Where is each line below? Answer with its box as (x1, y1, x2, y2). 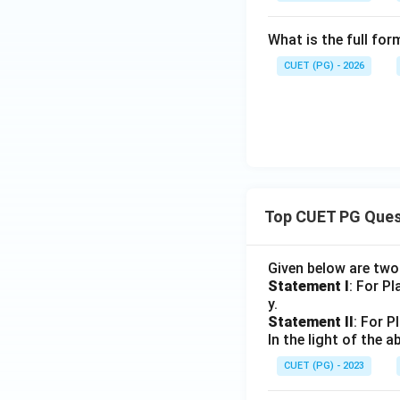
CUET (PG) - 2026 (284, 60, 364, 71)
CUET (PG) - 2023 (284, 360, 364, 371)
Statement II (268, 313, 354, 330)
